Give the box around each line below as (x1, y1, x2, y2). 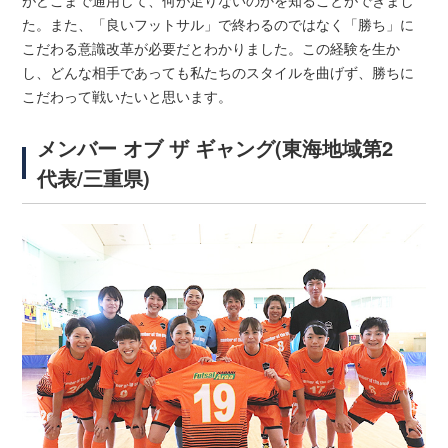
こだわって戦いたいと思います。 (22, 85, 233, 106)
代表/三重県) (37, 162, 151, 192)
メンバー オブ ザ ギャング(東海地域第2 (37, 132, 394, 162)
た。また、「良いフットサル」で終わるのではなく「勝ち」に (22, 13, 415, 34)
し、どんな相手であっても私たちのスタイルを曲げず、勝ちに (22, 61, 415, 82)
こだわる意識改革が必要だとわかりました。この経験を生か (22, 37, 401, 58)
